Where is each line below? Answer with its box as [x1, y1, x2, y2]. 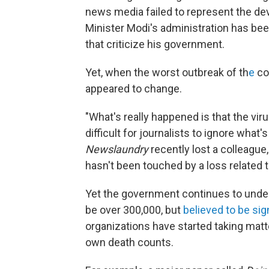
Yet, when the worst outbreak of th [85, 66, 249, 79]
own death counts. [85, 236, 174, 249]
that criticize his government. [85, 38, 225, 50]
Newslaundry [85, 143, 148, 156]
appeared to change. [85, 82, 182, 95]
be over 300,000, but [85, 204, 183, 216]
